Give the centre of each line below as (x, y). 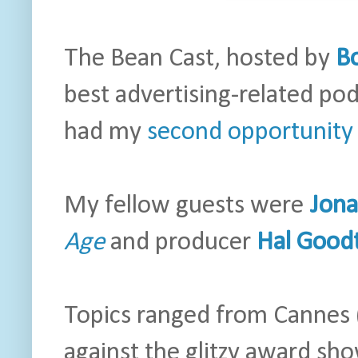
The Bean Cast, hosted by (197, 59)
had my (105, 133)
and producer (181, 243)
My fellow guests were (187, 206)
